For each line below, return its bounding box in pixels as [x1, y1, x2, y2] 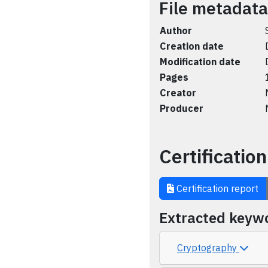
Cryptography [177, 242, 239, 254]
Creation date [160, 40, 224, 52]
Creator [160, 87, 196, 99]
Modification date [160, 56, 240, 68]
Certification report [174, 182, 258, 194]
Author [160, 25, 192, 36]
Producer [160, 102, 203, 114]
